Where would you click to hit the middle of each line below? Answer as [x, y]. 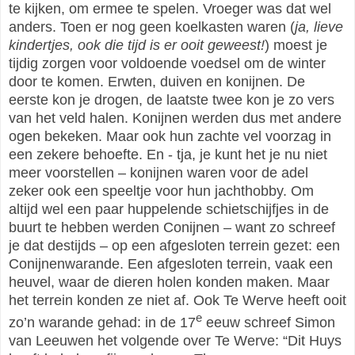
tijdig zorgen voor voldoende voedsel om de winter [167, 63]
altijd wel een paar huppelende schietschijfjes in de [169, 209]
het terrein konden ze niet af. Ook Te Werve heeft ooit [177, 300]
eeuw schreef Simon [269, 322]
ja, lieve [319, 27]
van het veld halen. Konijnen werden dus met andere [175, 118]
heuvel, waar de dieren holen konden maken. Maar [169, 282]
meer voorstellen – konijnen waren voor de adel [158, 172]
